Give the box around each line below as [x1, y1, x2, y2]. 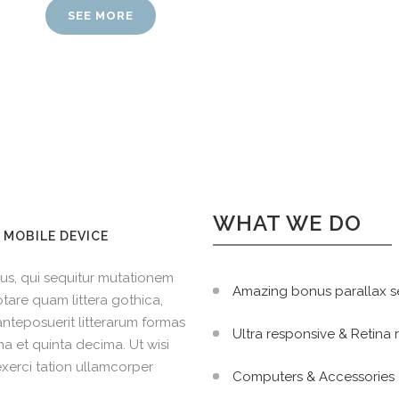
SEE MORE [67, 9, 134, 23]
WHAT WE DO [213, 210, 362, 237]
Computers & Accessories [232, 369, 395, 386]
